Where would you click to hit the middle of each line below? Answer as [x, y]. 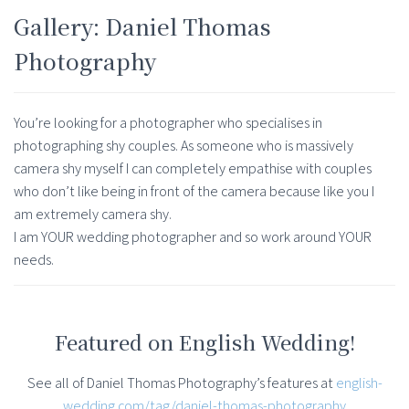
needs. [34, 260]
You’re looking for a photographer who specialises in [168, 123]
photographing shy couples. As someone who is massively [184, 146]
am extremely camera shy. [93, 215]
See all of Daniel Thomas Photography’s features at [181, 383]
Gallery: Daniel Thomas [142, 26]
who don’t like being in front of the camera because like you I [194, 192]
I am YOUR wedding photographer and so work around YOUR [193, 237]
